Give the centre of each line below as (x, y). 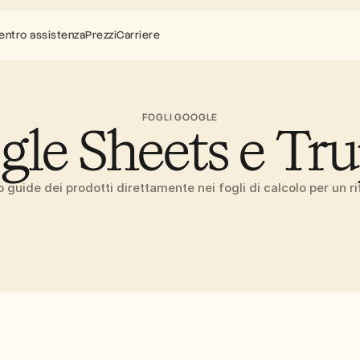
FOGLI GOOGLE (180, 117)
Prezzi (101, 35)
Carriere (138, 35)
